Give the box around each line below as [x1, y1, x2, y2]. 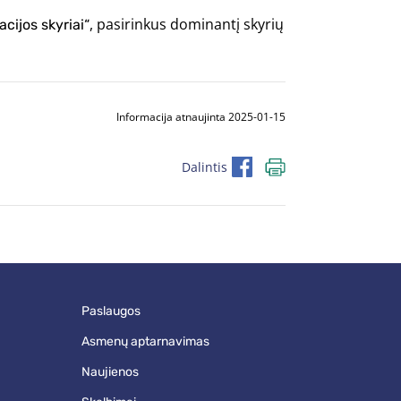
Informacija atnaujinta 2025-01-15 [116, 108, 286, 124]
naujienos [90, 364, 139, 380]
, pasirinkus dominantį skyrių [90, 14, 284, 34]
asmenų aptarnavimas [89, 334, 209, 349]
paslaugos [89, 303, 141, 319]
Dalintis [182, 158, 227, 175]
